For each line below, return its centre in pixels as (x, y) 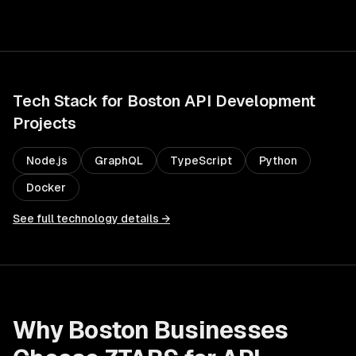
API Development (250, 101)
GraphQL (119, 161)
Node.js (47, 161)
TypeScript (201, 161)
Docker (46, 188)
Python (278, 161)
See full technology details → (91, 219)
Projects (44, 123)
